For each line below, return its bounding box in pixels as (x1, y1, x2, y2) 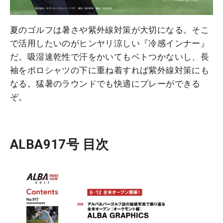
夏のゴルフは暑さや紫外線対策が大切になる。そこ (10, 24, 210, 35)
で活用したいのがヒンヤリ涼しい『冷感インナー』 (10, 38, 210, 48)
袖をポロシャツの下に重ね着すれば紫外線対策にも (10, 65, 210, 75)
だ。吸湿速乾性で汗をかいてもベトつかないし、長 (10, 51, 210, 62)
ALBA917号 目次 (10, 136, 109, 152)
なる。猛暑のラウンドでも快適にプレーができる (10, 78, 201, 89)
